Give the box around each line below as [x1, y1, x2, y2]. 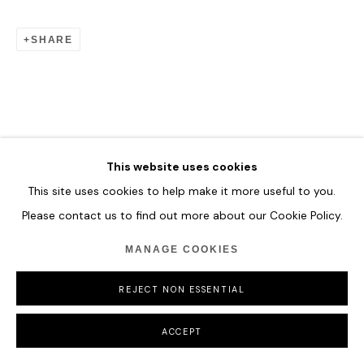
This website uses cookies [106, 158, 258, 174]
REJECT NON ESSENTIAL [119, 284, 245, 295]
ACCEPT [161, 326, 203, 337]
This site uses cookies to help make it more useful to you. [28, 183, 336, 198]
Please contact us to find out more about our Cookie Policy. [21, 207, 343, 223]
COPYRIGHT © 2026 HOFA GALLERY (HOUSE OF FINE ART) [24, 81, 322, 91]
